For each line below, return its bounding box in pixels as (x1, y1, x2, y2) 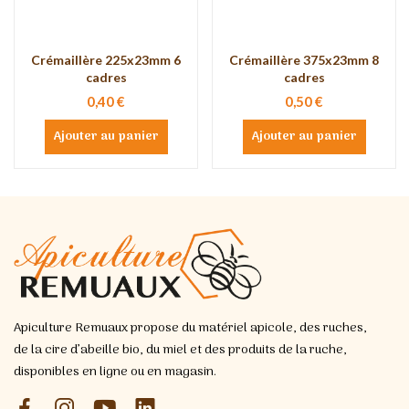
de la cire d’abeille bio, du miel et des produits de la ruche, (14, 339, 347, 361)
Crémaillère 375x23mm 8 (229, 51, 379, 68)
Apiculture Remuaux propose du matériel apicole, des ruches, (14, 317, 367, 339)
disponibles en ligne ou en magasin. (14, 361, 216, 383)
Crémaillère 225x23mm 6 (31, 51, 181, 68)
